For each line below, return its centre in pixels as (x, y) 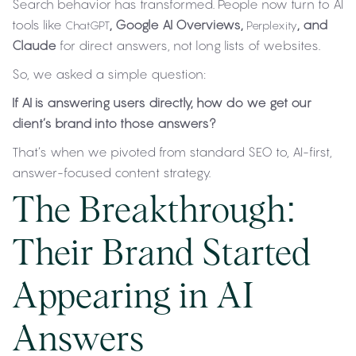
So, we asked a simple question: (109, 74)
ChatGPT (87, 25)
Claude (34, 45)
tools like (39, 25)
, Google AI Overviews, (178, 25)
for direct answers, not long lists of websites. (188, 45)
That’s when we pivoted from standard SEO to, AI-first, (172, 152)
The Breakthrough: (154, 212)
